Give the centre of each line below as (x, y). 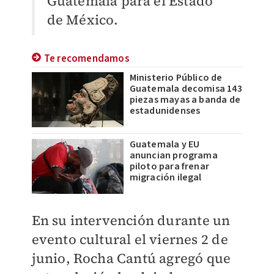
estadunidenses (165, 111)
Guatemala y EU (165, 144)
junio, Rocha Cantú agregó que (131, 258)
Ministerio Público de (176, 78)
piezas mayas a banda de (185, 100)
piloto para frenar (169, 166)
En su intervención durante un (131, 220)
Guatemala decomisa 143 (186, 89)
